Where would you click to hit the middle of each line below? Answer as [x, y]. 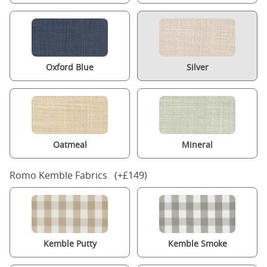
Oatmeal [70, 145]
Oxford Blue [70, 67]
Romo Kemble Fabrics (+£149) [78, 175]
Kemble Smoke [197, 243]
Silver [197, 67]
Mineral [197, 145]
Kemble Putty [70, 243]
